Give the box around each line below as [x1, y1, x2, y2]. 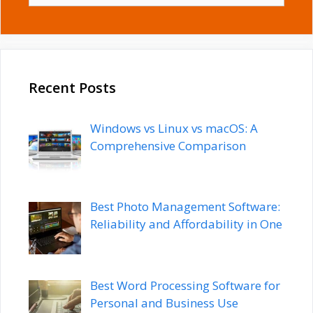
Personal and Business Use [89, 295, 238, 312]
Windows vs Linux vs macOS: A [89, 119, 258, 136]
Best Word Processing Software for [89, 277, 280, 294]
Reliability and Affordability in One [89, 216, 282, 233]
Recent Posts [29, 78, 116, 97]
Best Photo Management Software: [89, 198, 280, 215]
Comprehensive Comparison [89, 137, 246, 154]
